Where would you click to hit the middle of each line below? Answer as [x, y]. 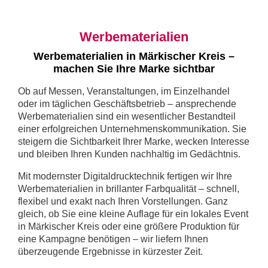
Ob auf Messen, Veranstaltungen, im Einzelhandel [124, 92]
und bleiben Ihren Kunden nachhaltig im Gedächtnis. [129, 154]
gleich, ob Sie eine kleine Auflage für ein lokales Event [133, 214]
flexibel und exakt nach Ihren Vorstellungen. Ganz [123, 202]
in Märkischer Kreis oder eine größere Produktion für [129, 227]
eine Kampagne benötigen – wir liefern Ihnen [113, 239]
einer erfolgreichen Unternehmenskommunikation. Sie [132, 129]
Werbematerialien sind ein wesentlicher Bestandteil [127, 117]
